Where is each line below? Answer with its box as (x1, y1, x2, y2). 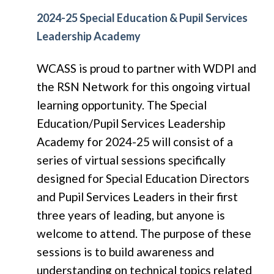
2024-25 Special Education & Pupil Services (37, 10, 248, 24)
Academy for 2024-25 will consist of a (37, 134, 233, 149)
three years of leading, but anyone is (37, 207, 225, 222)
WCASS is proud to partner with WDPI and (37, 61, 256, 75)
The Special (147, 97, 207, 112)
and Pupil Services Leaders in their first (37, 189, 238, 204)
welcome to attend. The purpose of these (37, 226, 251, 240)
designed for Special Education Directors (37, 171, 250, 185)
